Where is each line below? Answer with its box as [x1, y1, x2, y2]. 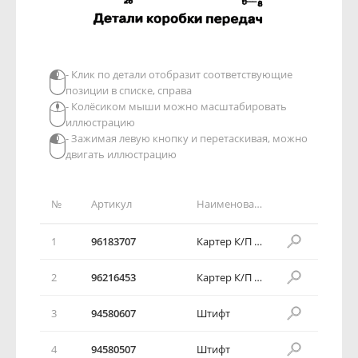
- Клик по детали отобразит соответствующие [66, 66, 292, 82]
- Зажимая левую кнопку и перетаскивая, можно [66, 130, 308, 145]
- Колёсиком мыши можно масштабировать [66, 98, 287, 113]
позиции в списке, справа [66, 82, 192, 97]
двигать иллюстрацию [66, 146, 177, 161]
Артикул [91, 196, 132, 211]
